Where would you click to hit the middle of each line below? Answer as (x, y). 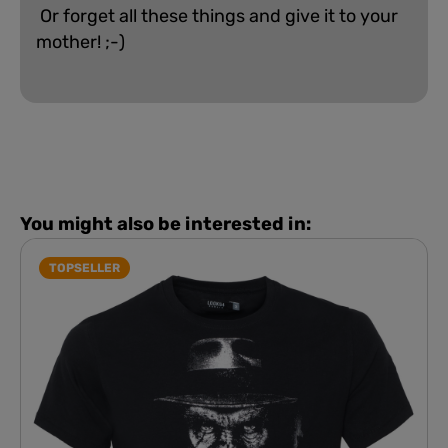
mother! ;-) (80, 41)
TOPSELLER (85, 267)
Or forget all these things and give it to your (217, 15)
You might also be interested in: (165, 223)
